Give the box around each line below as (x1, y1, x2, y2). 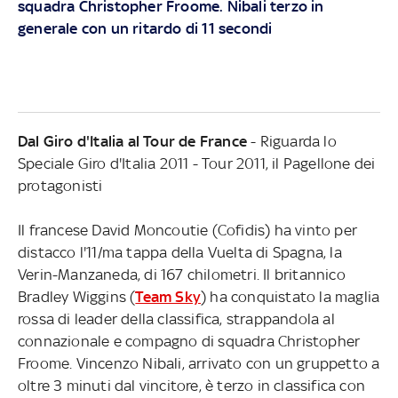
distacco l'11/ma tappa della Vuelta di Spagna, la (17, 243, 342, 261)
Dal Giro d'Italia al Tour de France (17, 131, 247, 150)
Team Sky (135, 287, 201, 306)
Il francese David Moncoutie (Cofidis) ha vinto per (17, 220, 357, 239)
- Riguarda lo (246, 131, 337, 150)
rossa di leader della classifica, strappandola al (17, 309, 335, 328)
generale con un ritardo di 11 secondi (17, 19, 273, 37)
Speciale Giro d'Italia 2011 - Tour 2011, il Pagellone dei (17, 154, 376, 172)
